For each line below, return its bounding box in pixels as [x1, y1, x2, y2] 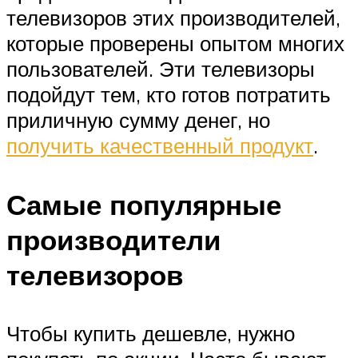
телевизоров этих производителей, [6, 5, 340, 31]
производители [6, 221, 221, 257]
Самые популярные [6, 186, 281, 222]
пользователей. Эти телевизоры [6, 56, 315, 82]
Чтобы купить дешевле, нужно [6, 320, 295, 346]
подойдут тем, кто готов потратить [6, 82, 331, 108]
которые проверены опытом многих [6, 30, 344, 57]
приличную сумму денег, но [6, 107, 270, 133]
